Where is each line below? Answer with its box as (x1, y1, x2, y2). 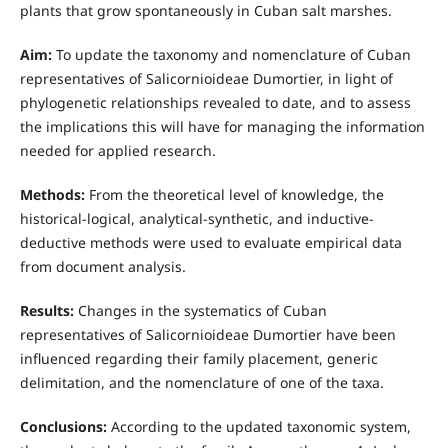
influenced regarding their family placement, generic (19, 349, 378, 369)
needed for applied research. (19, 141, 216, 160)
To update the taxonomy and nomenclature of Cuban (51, 45, 411, 64)
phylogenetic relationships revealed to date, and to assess (19, 93, 411, 112)
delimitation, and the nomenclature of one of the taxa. (19, 373, 384, 393)
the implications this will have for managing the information (19, 117, 425, 136)
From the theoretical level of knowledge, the (84, 185, 384, 205)
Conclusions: (19, 417, 111, 437)
